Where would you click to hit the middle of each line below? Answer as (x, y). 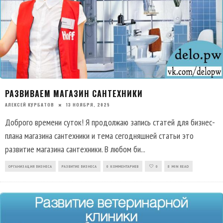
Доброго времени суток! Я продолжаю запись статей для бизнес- (110, 122)
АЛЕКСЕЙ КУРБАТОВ (30, 104)
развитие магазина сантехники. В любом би (73, 149)
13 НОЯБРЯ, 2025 (88, 104)
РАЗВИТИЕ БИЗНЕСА (79, 166)
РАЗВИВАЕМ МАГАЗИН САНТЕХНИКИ (74, 93)
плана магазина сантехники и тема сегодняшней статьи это (99, 135)
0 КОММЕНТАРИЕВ (123, 166)
